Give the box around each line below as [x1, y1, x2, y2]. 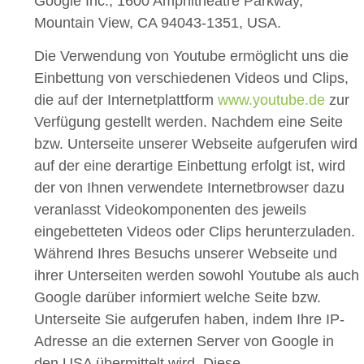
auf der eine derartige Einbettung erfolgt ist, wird [34, 158, 345, 175]
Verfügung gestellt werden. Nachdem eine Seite [34, 114, 343, 131]
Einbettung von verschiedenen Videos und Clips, [34, 70, 349, 87]
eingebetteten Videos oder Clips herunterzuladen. [34, 223, 355, 240]
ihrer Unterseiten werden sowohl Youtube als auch [34, 267, 359, 284]
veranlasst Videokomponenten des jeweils [34, 201, 306, 219]
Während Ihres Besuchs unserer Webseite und [34, 245, 337, 262]
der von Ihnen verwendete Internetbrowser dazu [34, 180, 344, 197]
